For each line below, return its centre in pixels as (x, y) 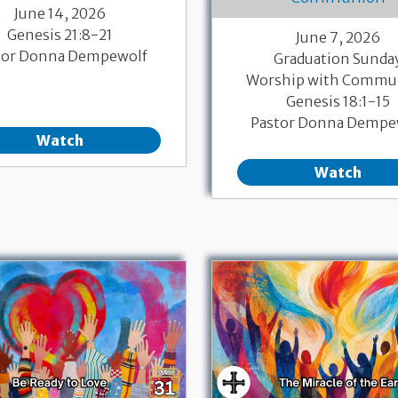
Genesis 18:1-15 (338, 101)
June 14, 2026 (60, 13)
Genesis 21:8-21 (60, 34)
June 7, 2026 (338, 37)
